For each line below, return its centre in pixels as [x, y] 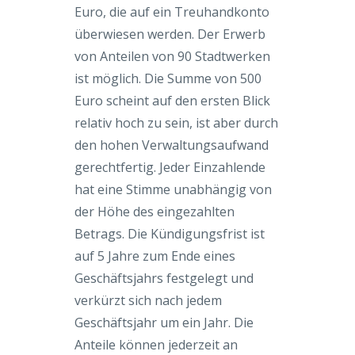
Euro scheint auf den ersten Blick [172, 100]
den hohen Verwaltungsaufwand [172, 145]
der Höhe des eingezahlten [155, 211]
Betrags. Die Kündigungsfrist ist [170, 233]
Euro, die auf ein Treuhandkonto [172, 11]
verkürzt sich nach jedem [148, 300]
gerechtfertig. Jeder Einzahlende [170, 167]
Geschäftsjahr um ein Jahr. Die [164, 322]
